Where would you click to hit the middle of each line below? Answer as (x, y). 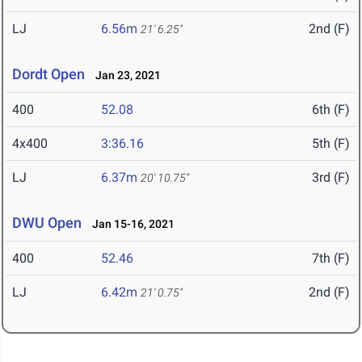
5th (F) (331, 144)
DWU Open (47, 223)
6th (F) (331, 110)
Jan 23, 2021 (124, 76)
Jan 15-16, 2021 (130, 224)
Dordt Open (48, 74)
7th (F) (331, 259)
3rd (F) (331, 178)
